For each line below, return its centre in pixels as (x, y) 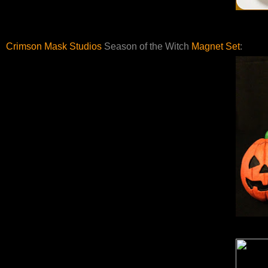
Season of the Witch (147, 47)
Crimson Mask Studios (54, 47)
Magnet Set (216, 47)
